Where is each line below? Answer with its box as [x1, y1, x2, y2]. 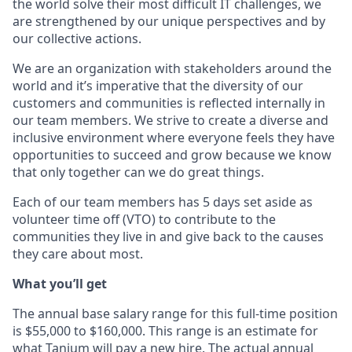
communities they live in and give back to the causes [13, 228, 324, 245]
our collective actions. [13, 30, 141, 47]
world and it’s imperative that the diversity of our [13, 77, 303, 94]
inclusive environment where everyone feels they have [13, 129, 335, 146]
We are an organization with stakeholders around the [13, 60, 332, 77]
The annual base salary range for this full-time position [13, 305, 338, 322]
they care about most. [13, 245, 143, 262]
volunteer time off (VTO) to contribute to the [13, 211, 276, 228]
